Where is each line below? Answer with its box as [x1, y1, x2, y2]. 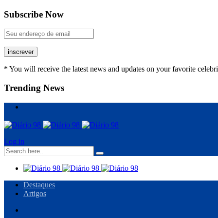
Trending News [4, 83, 64, 93]
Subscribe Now [4, 9, 64, 19]
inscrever [8, 48, 34, 56]
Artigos [23, 189, 46, 198]
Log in [4, 137, 24, 145]
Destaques [23, 180, 55, 189]
